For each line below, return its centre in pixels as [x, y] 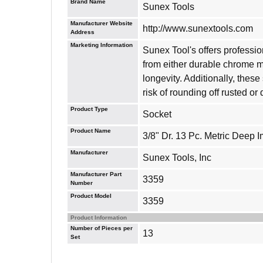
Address [82, 32]
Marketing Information [102, 45]
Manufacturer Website [102, 23]
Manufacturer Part [96, 174]
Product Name [91, 131]
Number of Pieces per [102, 228]
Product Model [91, 196]
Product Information [99, 218]
